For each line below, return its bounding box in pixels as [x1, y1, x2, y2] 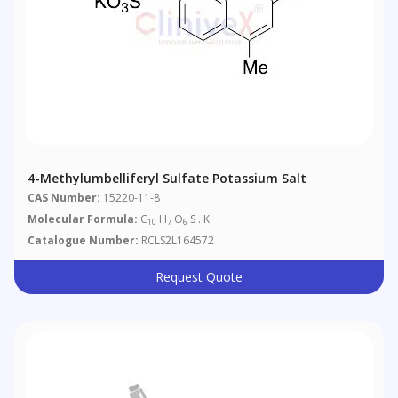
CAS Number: [28, 190, 101, 206]
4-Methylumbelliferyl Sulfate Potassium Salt [28, 170, 307, 187]
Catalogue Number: [28, 233, 139, 249]
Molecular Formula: [28, 211, 139, 227]
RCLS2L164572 [139, 233, 215, 249]
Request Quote [155, 268, 243, 286]
